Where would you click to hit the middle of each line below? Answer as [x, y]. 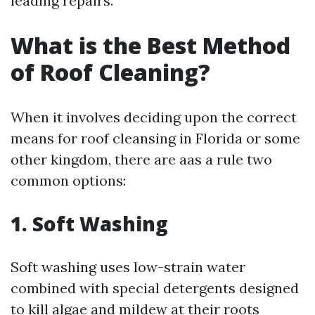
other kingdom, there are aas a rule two [141, 159]
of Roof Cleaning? [110, 72]
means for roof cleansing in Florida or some [155, 138]
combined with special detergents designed [155, 288]
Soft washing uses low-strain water [128, 267]
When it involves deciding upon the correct [154, 117]
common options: [68, 180]
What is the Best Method [150, 45]
